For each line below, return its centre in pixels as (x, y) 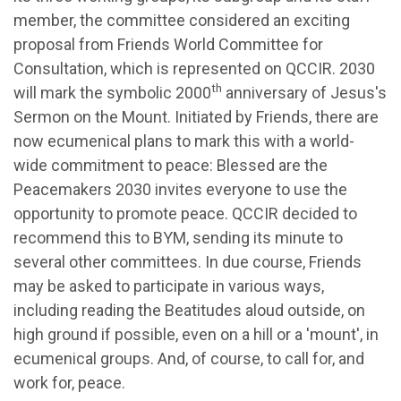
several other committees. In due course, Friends (188, 262)
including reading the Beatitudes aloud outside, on (189, 310)
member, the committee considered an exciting (182, 20)
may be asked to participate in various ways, (169, 286)
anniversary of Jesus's (304, 93)
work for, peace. (69, 383)
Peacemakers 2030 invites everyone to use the (180, 189)
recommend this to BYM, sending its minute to (178, 238)
